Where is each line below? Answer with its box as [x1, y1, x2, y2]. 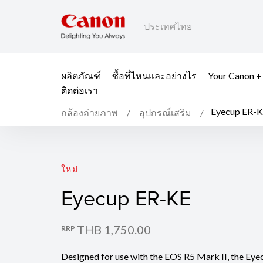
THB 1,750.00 [77, 222, 151, 237]
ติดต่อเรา [61, 84, 98, 96]
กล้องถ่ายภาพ [61, 107, 118, 119]
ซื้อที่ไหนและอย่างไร [112, 69, 197, 81]
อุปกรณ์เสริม [139, 107, 191, 119]
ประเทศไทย [144, 21, 192, 32]
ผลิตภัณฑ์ [61, 69, 101, 81]
